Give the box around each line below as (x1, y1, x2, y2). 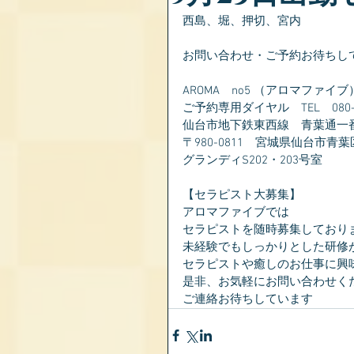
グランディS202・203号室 (183, 153, 322, 168)
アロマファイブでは (183, 205, 289, 220)
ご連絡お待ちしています (183, 292, 313, 307)
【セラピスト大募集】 (183, 188, 301, 202)
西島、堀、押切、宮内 (183, 14, 301, 28)
